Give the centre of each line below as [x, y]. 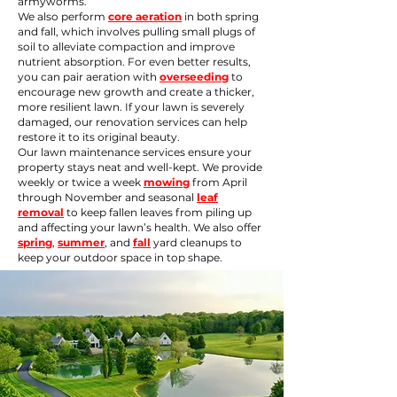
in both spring [220, 16]
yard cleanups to [196, 242]
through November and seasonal [107, 197]
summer [81, 242]
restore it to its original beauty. [99, 137]
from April [218, 182]
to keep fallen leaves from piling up [158, 212]
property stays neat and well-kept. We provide [140, 167]
